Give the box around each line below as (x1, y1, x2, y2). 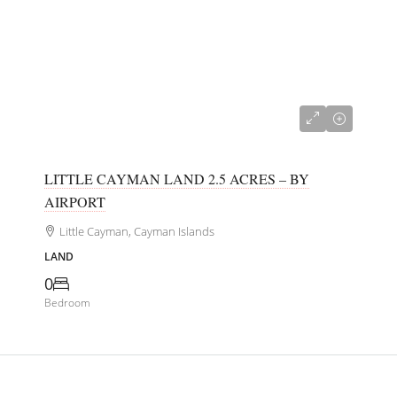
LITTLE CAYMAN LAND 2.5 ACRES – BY (44, 169, 309, 189)
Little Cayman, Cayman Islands (59, 223, 214, 240)
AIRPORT (44, 192, 105, 212)
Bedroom (44, 295, 90, 311)
